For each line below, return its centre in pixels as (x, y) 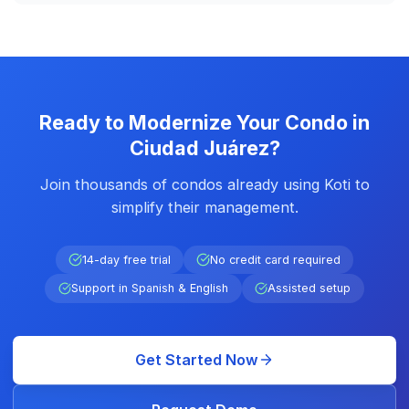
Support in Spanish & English (150, 288)
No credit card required (275, 260)
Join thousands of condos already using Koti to (204, 185)
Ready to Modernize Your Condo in (204, 122)
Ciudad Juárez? (204, 147)
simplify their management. (204, 208)
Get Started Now (196, 359)
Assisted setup (309, 288)
